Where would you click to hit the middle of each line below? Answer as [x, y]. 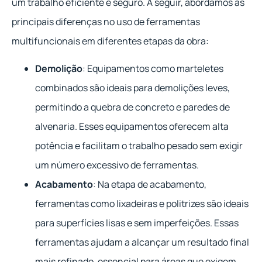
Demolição [59, 69]
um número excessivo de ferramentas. [117, 165]
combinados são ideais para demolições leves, [132, 88]
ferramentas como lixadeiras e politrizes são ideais [142, 204]
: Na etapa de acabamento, [150, 185]
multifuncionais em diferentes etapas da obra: [110, 41]
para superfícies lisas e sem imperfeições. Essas [137, 223]
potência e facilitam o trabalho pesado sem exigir [139, 146]
